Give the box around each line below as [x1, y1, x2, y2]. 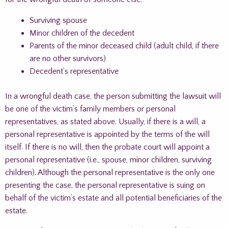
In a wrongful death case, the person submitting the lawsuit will [5, 92, 221, 101]
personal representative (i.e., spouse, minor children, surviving [5, 155, 212, 164]
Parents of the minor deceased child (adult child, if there [30, 41, 219, 50]
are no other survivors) [30, 54, 106, 63]
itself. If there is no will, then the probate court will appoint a [5, 142, 210, 152]
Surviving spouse [30, 16, 87, 25]
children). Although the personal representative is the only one [5, 168, 215, 177]
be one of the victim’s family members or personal [5, 104, 176, 113]
